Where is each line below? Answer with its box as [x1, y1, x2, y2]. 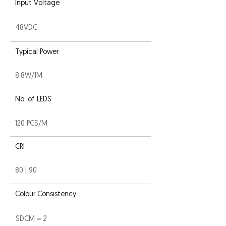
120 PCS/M [15, 120, 47, 128]
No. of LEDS [15, 96, 51, 103]
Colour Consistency [15, 191, 76, 198]
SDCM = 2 [16, 215, 47, 223]
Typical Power [15, 48, 59, 56]
